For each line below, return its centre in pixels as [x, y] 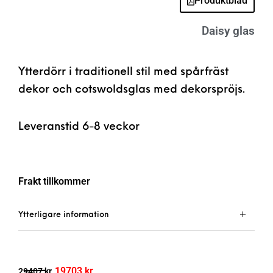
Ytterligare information [64, 214]
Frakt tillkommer [54, 181]
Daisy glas [228, 30]
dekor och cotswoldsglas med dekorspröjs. [132, 90]
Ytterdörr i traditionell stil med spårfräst [123, 72]
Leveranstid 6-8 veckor [79, 127]
